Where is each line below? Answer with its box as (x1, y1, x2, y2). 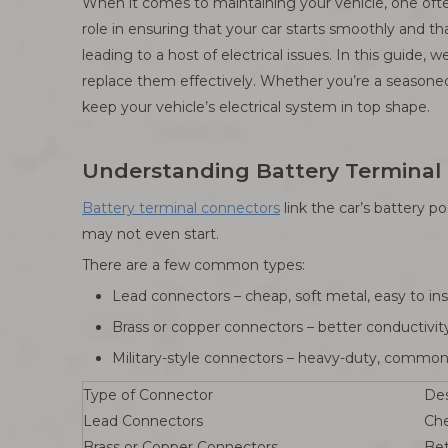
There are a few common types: (82, 256, 305, 274)
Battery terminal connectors (82, 199, 280, 217)
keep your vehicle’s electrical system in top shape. (82, 98, 430, 116)
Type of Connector (83, 386, 213, 404)
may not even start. (82, 225, 219, 243)
